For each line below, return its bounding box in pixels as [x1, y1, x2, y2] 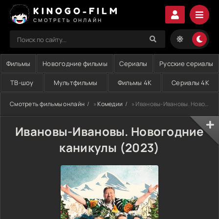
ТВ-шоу [10, 78, 34, 87]
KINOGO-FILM [33, 5, 120, 16]
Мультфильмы [53, 78, 98, 87]
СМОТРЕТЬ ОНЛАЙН [33, 16, 103, 23]
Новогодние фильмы [43, 59, 108, 68]
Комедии [97, 100, 123, 108]
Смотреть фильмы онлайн [10, 100, 85, 108]
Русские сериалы [159, 59, 214, 68]
